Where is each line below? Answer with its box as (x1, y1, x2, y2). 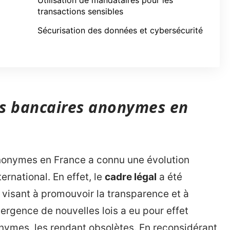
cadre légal (105, 171, 157, 183)
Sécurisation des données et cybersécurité (37, 25, 203, 35)
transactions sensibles (37, 6, 123, 16)
